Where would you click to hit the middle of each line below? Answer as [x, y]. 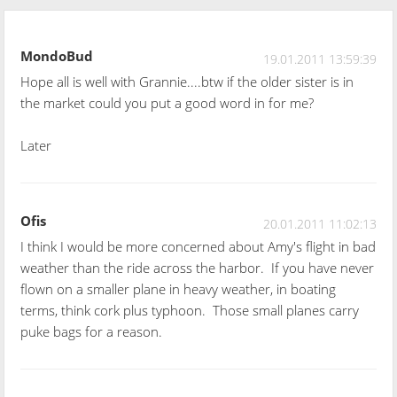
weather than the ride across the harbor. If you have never [198, 267]
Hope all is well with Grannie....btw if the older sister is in [187, 81]
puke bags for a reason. [92, 331]
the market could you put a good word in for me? [167, 102]
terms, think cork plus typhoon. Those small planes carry [190, 310]
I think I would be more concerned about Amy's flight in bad [198, 246]
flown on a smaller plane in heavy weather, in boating [179, 288]
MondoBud [57, 55]
